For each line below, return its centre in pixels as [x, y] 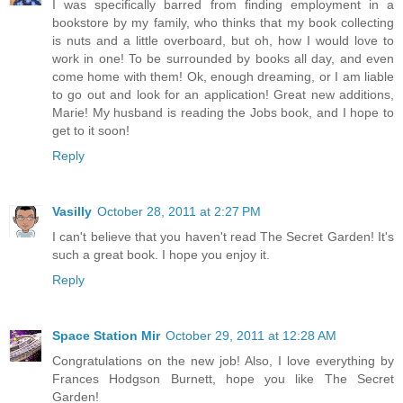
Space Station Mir [106, 336]
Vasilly [72, 212]
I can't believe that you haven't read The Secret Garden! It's [223, 237]
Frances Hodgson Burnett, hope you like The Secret [223, 379]
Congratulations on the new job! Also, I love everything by [223, 361]
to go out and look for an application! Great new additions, [223, 95]
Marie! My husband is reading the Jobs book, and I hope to [223, 113]
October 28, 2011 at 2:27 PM [179, 212]
